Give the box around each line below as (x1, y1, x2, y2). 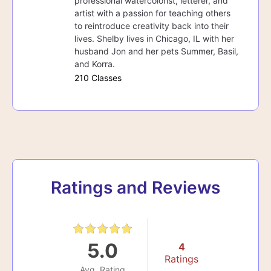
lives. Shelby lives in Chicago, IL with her (74, 33, 234, 44)
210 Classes (74, 72, 122, 83)
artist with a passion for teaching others (74, 7, 230, 18)
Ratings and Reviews (51, 177, 220, 198)
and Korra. (74, 58, 115, 69)
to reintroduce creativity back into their (74, 20, 229, 31)
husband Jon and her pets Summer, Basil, (74, 45, 238, 56)
